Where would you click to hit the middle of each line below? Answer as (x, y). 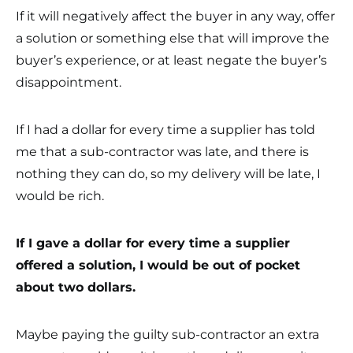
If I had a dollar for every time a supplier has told (165, 130)
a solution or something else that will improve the (173, 38)
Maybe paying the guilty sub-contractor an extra (167, 334)
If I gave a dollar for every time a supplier (153, 243)
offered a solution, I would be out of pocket (158, 265)
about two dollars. (76, 287)
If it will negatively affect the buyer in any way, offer (175, 16)
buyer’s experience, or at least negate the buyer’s (171, 60)
